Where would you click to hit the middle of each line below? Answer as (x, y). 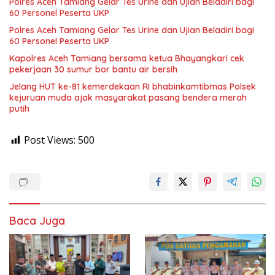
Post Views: (50, 140)
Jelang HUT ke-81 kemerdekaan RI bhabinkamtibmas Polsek (133, 86)
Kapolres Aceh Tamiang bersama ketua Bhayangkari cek (127, 58)
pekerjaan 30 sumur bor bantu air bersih (93, 69)
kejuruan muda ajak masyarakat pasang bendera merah (128, 97)
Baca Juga (37, 220)
